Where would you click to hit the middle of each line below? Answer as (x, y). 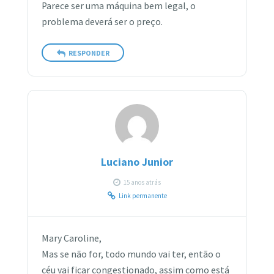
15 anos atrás (142, 182)
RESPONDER (89, 53)
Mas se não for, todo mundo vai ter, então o (131, 254)
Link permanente (143, 195)
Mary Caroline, (72, 238)
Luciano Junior (137, 162)
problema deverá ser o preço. (102, 21)
